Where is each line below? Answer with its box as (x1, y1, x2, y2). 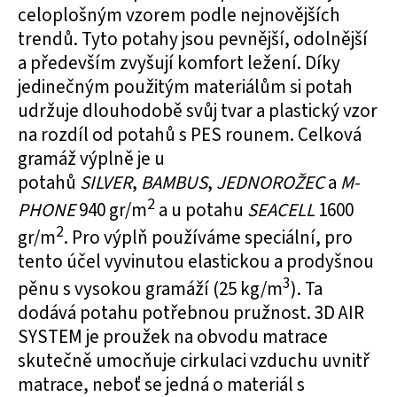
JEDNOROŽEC (216, 169, 328, 196)
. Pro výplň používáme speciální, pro (64, 224, 353, 251)
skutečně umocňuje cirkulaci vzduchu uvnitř (18, 347, 370, 374)
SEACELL (247, 197, 318, 223)
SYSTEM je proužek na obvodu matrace (18, 323, 328, 350)
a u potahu (155, 197, 247, 223)
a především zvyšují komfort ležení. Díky (18, 50, 340, 76)
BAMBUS (141, 169, 207, 196)
